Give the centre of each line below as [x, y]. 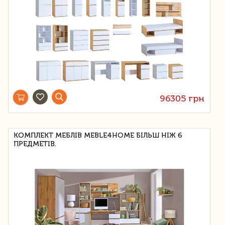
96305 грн [182, 98]
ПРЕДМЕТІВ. [35, 144]
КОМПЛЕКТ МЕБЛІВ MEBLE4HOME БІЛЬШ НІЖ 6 [98, 135]
